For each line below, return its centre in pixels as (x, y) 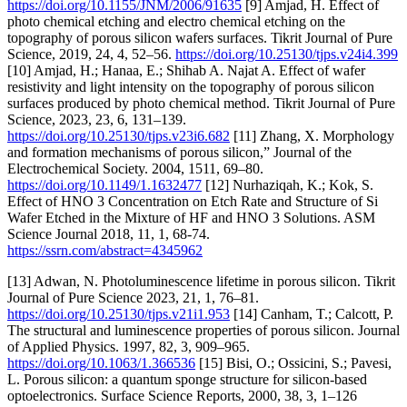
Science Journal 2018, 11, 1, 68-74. (109, 233)
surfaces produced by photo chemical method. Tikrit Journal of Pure (201, 103)
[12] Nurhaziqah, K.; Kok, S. (288, 184)
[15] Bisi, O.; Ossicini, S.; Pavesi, (293, 362)
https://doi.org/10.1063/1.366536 (101, 362)
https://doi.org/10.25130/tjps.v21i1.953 (119, 313)
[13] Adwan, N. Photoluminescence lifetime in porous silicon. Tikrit (201, 281)
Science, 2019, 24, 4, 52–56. (91, 54)
